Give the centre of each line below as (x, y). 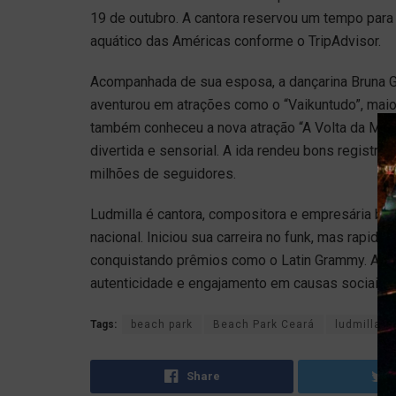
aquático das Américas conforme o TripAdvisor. (236, 41)
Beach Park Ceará (264, 324)
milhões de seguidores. (163, 173)
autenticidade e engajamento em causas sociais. (240, 283)
